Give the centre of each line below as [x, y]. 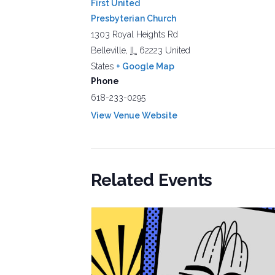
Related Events [152, 180]
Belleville [108, 50]
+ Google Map [145, 66]
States [102, 66]
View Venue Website [134, 115]
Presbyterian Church [134, 18]
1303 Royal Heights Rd [134, 34]
